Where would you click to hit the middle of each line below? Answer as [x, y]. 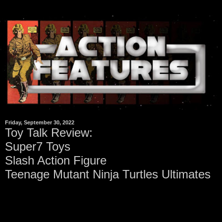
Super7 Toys [38, 146]
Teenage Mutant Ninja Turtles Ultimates [108, 174]
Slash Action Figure [56, 160]
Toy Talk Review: [49, 132]
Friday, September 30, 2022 [40, 123]
